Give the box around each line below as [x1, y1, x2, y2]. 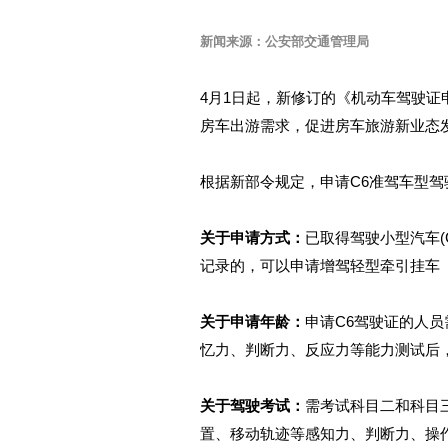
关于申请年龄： [199, 313, 305, 330]
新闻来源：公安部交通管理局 [199, 34, 369, 49]
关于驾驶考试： [199, 397, 305, 414]
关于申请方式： [199, 229, 305, 246]
